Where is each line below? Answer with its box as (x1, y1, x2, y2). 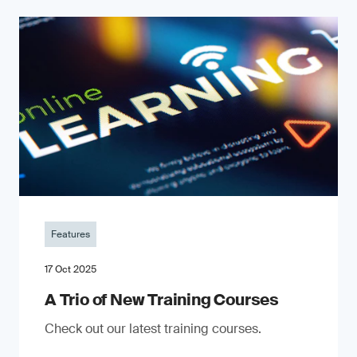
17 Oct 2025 (45, 263, 96, 276)
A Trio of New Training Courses (45, 289, 279, 310)
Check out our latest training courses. (45, 320, 261, 337)
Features (51, 228, 90, 241)
